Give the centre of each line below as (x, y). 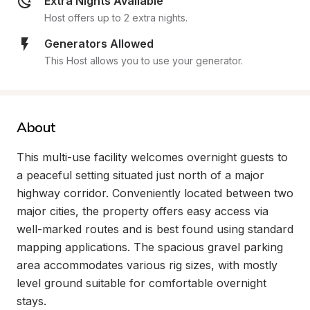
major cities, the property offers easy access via (143, 211)
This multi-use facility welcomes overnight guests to (152, 157)
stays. (31, 301)
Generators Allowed (99, 44)
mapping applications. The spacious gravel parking (150, 247)
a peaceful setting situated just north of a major (140, 175)
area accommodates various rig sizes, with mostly (147, 265)
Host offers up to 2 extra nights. (116, 18)
